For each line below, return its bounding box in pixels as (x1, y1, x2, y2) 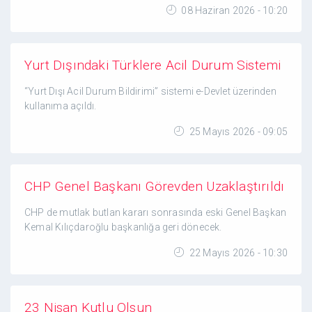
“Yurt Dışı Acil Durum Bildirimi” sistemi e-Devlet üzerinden (24, 86, 276, 97)
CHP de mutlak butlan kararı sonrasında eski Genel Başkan (24, 207, 287, 218)
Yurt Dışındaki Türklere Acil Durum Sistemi (24, 57, 281, 73)
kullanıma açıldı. (24, 100, 97, 111)
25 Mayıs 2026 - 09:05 (187, 126, 288, 137)
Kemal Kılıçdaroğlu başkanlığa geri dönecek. (24, 221, 222, 233)
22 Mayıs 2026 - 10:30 (187, 247, 288, 258)
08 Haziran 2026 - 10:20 (179, 5, 288, 16)
